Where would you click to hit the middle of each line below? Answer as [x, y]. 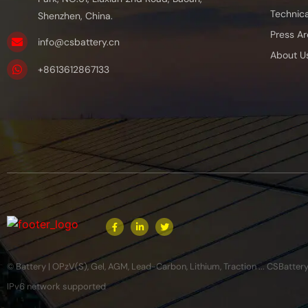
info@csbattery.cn [79, 42]
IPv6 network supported [56, 287]
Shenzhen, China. [75, 16]
